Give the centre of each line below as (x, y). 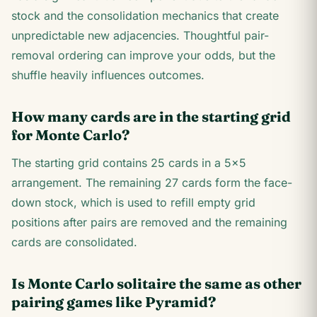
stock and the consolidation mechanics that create (145, 16)
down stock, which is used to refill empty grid (133, 202)
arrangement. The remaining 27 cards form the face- (152, 183)
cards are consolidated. (74, 242)
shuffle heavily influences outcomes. (108, 75)
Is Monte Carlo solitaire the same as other (156, 283)
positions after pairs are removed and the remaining (149, 222)
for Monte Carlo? (70, 135)
